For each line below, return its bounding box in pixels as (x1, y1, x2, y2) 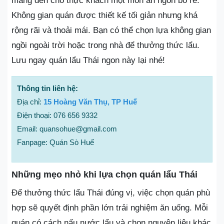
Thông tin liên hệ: (17, 84, 78, 92)
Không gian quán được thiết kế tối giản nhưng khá (11, 10, 197, 20)
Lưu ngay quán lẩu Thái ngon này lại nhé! (11, 55, 165, 65)
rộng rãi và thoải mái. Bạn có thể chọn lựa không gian (11, 25, 211, 35)
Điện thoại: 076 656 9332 (17, 111, 97, 119)
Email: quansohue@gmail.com (17, 124, 117, 133)
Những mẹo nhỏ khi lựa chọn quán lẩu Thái (11, 169, 197, 179)
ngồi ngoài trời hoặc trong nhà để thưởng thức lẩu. (11, 40, 199, 50)
